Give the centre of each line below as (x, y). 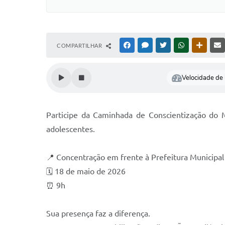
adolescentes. (71, 129)
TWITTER (180, 45)
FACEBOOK (147, 45)
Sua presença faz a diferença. (98, 213)
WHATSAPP (201, 45)
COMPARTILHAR (80, 45)
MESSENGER (166, 45)
